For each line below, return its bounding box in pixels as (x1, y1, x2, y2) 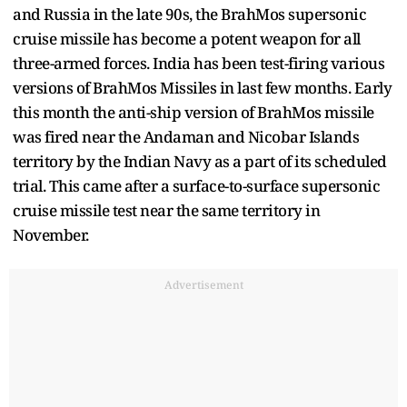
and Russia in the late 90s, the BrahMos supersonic (13, 3, 366, 25)
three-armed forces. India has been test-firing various (13, 52, 384, 74)
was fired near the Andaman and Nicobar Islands (13, 125, 359, 147)
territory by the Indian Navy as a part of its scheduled (13, 150, 387, 172)
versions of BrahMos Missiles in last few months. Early (13, 76, 392, 98)
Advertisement (164, 276, 243, 293)
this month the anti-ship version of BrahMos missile (13, 101, 374, 123)
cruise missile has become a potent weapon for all (13, 27, 361, 49)
